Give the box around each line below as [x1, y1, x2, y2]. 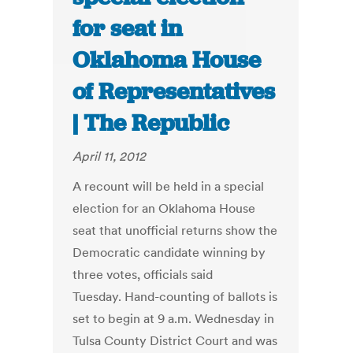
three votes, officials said [72, 266, 214, 283]
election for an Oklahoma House [72, 200, 256, 217]
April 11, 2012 [72, 148, 147, 165]
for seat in [72, 13, 183, 44]
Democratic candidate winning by [72, 244, 266, 261]
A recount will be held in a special [72, 178, 265, 195]
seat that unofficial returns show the [72, 222, 278, 239]
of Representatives [72, 76, 276, 107]
